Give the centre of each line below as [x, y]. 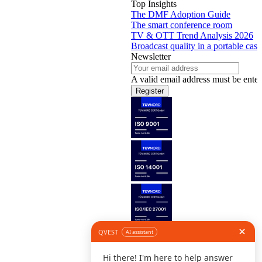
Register [150, 91]
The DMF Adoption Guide [181, 15]
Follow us [149, 232]
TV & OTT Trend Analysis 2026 [192, 36]
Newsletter [151, 57]
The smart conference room [182, 25]
